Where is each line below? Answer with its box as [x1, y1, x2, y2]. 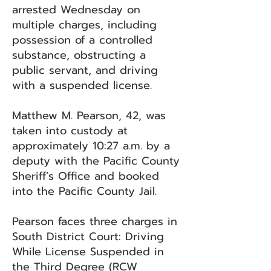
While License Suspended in [12, 243, 164, 260]
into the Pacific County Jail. [12, 183, 157, 200]
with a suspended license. [12, 77, 152, 94]
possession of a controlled [12, 31, 152, 48]
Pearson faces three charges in [12, 213, 177, 230]
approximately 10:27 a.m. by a [12, 137, 170, 154]
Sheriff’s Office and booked [12, 168, 159, 184]
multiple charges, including [12, 16, 157, 33]
